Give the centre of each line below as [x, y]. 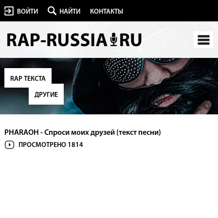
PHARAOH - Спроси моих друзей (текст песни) [82, 133]
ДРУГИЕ [46, 95]
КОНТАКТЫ [106, 12]
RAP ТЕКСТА [28, 79]
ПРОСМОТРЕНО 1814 [51, 145]
